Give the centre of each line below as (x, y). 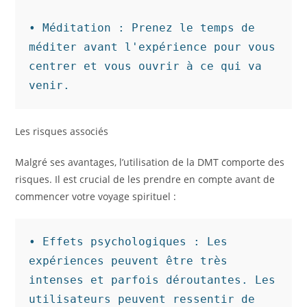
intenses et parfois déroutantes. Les (152, 280)
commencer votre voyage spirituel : (96, 196)
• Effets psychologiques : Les (128, 242)
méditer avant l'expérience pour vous (152, 47)
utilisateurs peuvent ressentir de (142, 299)
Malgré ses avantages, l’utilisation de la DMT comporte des (150, 162)
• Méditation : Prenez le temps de (142, 28)
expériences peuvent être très (128, 261)
